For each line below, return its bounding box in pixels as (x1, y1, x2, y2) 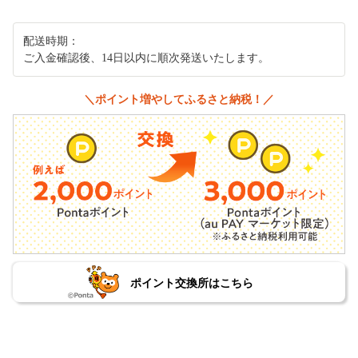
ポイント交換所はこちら (129, 276, 253, 290)
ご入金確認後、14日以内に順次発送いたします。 (23, 51, 269, 64)
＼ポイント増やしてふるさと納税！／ (84, 92, 274, 105)
